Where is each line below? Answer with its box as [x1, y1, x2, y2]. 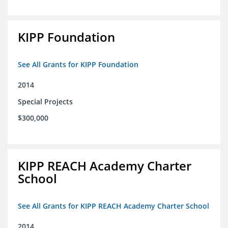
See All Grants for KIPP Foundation [18, 60, 138, 70]
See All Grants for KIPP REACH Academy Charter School [18, 201, 209, 211]
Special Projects [18, 97, 73, 107]
